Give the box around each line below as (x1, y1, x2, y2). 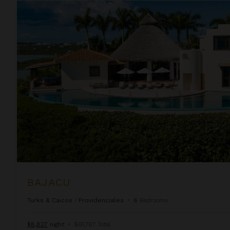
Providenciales (79, 196, 124, 204)
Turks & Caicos (27, 196, 72, 204)
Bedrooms (140, 196, 168, 204)
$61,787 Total (74, 220, 110, 228)
